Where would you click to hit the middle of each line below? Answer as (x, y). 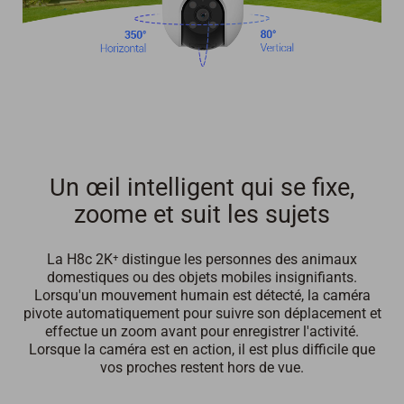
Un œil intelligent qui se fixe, (202, 187)
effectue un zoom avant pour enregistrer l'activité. (202, 331)
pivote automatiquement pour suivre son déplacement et (202, 313)
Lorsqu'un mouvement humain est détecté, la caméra (202, 295)
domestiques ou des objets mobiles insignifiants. (202, 277)
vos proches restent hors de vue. (202, 367)
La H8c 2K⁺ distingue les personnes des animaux (202, 259)
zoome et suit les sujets (202, 214)
